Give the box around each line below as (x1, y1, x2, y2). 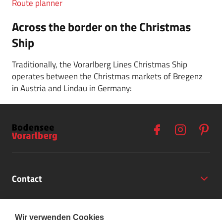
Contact (12, 172, 42, 186)
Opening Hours (12, 196, 70, 210)
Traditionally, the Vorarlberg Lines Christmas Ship (12, 58, 187, 71)
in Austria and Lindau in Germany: (12, 82, 132, 95)
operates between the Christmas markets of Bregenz (12, 70, 203, 83)
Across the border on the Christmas (12, 18, 191, 36)
